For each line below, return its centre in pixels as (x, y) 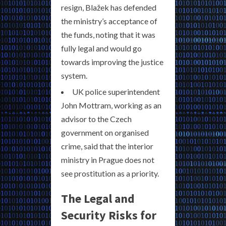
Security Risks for (109, 215)
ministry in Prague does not (108, 160)
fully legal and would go (101, 48)
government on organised (105, 133)
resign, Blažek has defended (109, 8)
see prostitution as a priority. (110, 174)
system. (74, 76)
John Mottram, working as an (111, 105)
